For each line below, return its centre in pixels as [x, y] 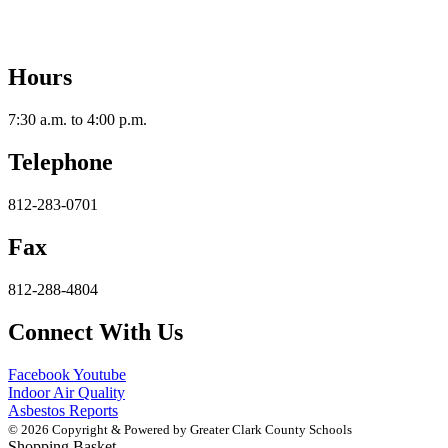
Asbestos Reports [63, 410]
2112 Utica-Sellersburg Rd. [94, 17]
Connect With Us [95, 331]
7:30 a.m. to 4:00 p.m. [77, 120]
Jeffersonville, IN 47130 [84, 35]
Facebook [39, 374]
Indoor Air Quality [66, 392]
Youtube [99, 374]
